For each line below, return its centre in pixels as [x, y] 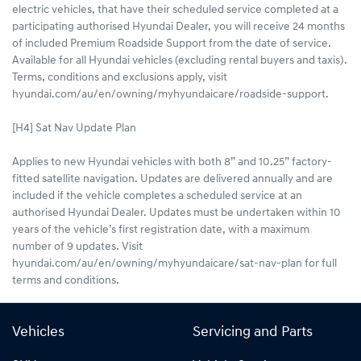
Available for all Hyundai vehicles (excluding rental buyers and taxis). [180, 61]
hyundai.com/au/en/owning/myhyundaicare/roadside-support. [170, 95]
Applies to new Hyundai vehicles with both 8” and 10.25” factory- [172, 163]
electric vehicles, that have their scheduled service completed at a [175, 10]
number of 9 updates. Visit [77, 247]
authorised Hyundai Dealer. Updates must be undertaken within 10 [176, 214]
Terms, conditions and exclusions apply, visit [120, 78]
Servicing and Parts [253, 333]
